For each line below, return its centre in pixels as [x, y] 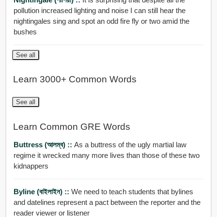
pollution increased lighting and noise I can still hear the [99, 10]
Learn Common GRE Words [71, 126]
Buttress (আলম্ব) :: [44, 145]
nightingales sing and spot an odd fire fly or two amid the [101, 21]
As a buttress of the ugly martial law [130, 145]
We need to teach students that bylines [132, 192]
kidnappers [31, 166]
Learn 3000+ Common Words [75, 79]
